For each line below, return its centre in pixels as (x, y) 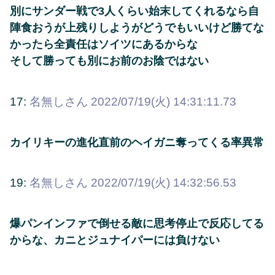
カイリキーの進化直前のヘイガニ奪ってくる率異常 (137, 142)
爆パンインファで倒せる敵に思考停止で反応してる (137, 224)
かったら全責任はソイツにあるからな (104, 45)
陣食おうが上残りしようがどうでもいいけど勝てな (137, 28)
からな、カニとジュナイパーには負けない (115, 240)
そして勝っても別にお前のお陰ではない (109, 61)
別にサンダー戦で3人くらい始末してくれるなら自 (134, 11)
